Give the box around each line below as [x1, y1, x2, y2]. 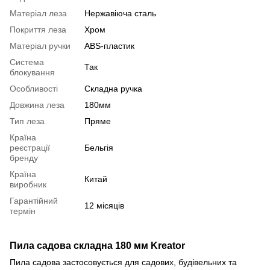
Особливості [10, 83, 58, 93]
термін [10, 206, 36, 216]
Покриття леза [10, 24, 66, 34]
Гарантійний [10, 195, 58, 206]
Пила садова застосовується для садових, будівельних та [10, 257, 237, 267]
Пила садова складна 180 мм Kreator [10, 239, 185, 251]
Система [10, 57, 44, 67]
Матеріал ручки [10, 40, 71, 51]
